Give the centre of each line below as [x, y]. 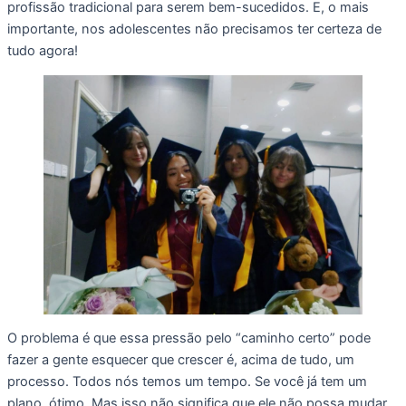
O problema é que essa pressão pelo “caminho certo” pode [189, 338]
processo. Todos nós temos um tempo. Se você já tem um [187, 382]
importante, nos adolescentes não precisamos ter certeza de [194, 29]
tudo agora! [44, 51]
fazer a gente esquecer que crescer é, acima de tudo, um [181, 360]
